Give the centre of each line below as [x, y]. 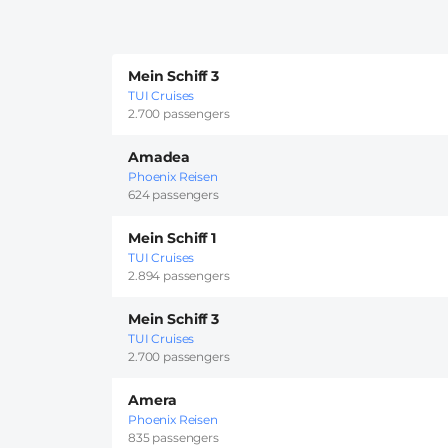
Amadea [159, 157]
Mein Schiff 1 [172, 238]
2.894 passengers [179, 276]
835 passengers [173, 438]
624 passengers [173, 195]
